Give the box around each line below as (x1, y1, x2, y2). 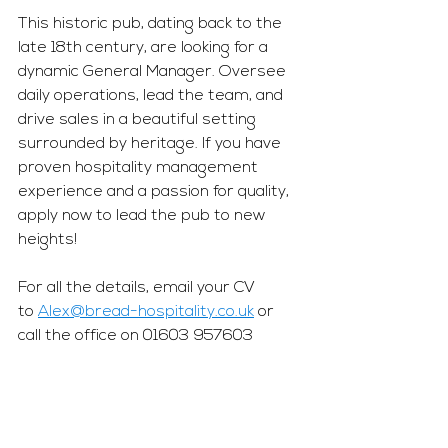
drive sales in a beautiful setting (18, 112, 260, 128)
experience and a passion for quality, (18, 184, 293, 200)
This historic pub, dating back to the (18, 16, 286, 32)
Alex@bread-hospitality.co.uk (38, 304, 254, 320)
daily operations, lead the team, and (18, 88, 287, 104)
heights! (18, 232, 77, 248)
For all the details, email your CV (18, 280, 259, 296)
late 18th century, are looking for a (18, 40, 272, 56)
